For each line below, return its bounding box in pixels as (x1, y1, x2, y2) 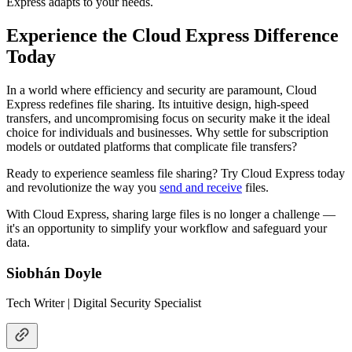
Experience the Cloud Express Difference (6, 24, 339, 46)
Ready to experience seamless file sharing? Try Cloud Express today (6, 166, 345, 180)
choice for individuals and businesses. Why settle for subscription (6, 125, 328, 139)
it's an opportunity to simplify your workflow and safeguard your (6, 221, 327, 235)
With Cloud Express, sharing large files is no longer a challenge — (6, 207, 335, 221)
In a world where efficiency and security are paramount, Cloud (6, 82, 317, 97)
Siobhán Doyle (6, 264, 101, 281)
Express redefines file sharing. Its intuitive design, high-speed (6, 97, 309, 111)
